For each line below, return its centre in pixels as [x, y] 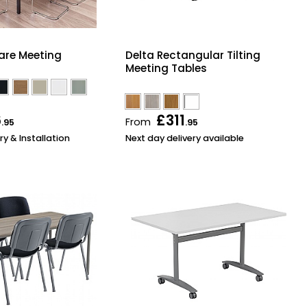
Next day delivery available [184, 138]
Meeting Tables [166, 69]
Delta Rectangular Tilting [193, 56]
